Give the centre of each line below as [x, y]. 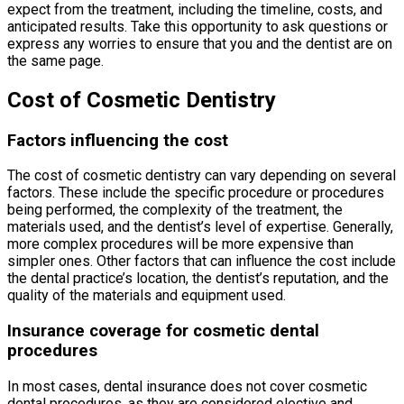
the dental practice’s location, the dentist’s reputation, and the [198, 279]
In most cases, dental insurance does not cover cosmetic [187, 386]
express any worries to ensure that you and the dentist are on [200, 43]
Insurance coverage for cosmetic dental [163, 331]
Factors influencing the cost [118, 140]
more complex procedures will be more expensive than [180, 244]
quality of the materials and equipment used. [147, 296]
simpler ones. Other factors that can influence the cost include [202, 262]
